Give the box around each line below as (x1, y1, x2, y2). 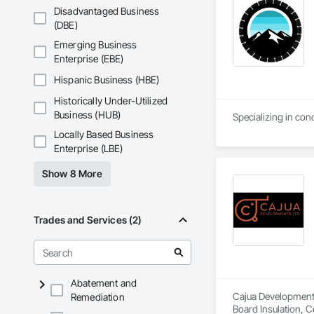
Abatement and (71, 277, 137, 289)
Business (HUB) (54, 109, 121, 121)
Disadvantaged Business (54, 5, 160, 18)
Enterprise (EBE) (54, 53, 124, 65)
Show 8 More (42, 168, 102, 180)
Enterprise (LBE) (54, 142, 123, 155)
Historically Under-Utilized (54, 95, 168, 107)
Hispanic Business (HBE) (54, 74, 160, 86)
